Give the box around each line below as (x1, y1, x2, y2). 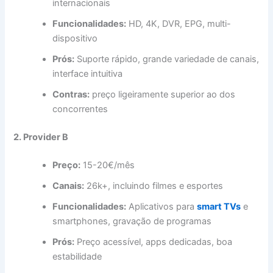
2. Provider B (13, 131, 69, 143)
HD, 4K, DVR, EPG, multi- (126, 18, 232, 29)
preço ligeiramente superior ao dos (90, 88, 236, 100)
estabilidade (52, 250, 102, 262)
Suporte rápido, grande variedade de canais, (74, 53, 260, 65)
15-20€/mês (80, 159, 135, 171)
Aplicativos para (126, 200, 197, 212)
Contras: (52, 88, 90, 100)
